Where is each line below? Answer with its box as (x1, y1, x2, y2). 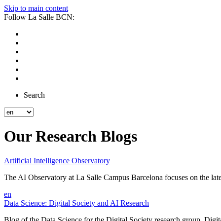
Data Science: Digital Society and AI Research (4, 198, 149, 207)
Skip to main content (4, 4, 68, 12)
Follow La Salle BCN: (4, 13, 74, 21)
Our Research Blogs (4, 127, 137, 146)
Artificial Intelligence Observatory (4, 156, 110, 165)
